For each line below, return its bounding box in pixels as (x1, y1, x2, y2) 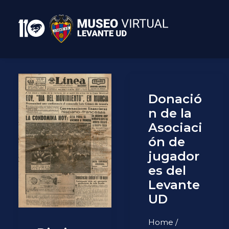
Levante (148, 177, 200, 192)
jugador (148, 149, 199, 164)
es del (148, 163, 186, 178)
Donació (148, 91, 202, 106)
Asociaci (148, 120, 202, 135)
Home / (148, 217, 178, 227)
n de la (148, 106, 192, 121)
